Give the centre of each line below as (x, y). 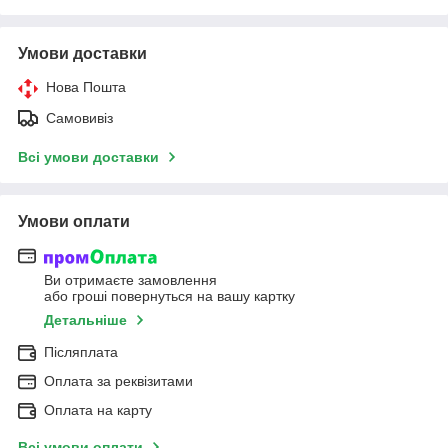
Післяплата (81, 351)
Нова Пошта (86, 87)
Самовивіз (79, 118)
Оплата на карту (98, 409)
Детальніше (85, 319)
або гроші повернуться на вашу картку (169, 295)
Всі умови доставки (88, 157)
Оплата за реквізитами (118, 380)
